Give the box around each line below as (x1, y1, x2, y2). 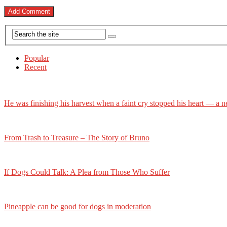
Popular (24, 53, 49, 62)
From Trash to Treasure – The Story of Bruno (4, 133, 149, 142)
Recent (24, 62, 47, 71)
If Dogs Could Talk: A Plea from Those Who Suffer (4, 167, 170, 176)
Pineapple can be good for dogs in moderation (4, 202, 151, 211)
